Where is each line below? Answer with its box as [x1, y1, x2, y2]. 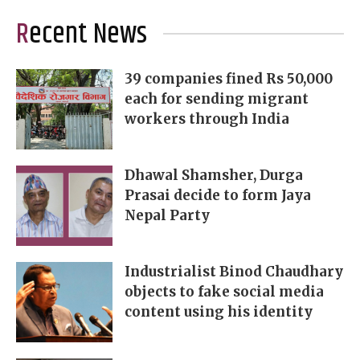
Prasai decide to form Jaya [125, 186, 311, 205]
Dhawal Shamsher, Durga [125, 166, 303, 185]
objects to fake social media [125, 283, 324, 301]
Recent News [29, 13, 147, 57]
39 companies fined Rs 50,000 [125, 70, 333, 88]
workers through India [125, 110, 289, 129]
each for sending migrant [125, 90, 309, 108]
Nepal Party [125, 207, 210, 225]
